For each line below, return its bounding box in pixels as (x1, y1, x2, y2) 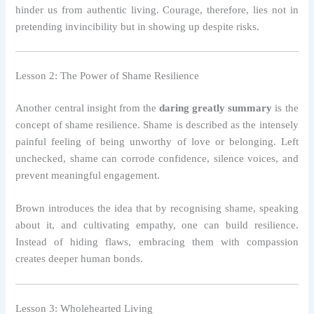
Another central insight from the (15, 102, 160, 114)
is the (272, 102, 299, 114)
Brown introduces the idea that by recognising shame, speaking (15, 203, 299, 214)
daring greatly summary (159, 102, 273, 114)
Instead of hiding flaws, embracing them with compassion (15, 236, 299, 248)
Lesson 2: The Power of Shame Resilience (15, 70, 200, 82)
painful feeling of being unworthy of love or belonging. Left (15, 136, 299, 148)
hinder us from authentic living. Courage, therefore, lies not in (15, 4, 299, 15)
